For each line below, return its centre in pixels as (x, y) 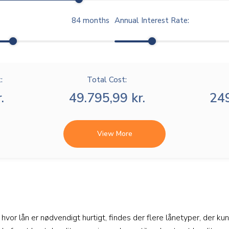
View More (114, 133)
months (95, 20)
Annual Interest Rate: (152, 20)
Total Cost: (107, 79)
